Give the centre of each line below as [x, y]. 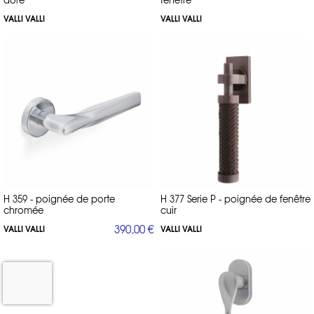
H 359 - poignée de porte [59, 198]
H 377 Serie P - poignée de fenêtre [235, 198]
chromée [23, 210]
